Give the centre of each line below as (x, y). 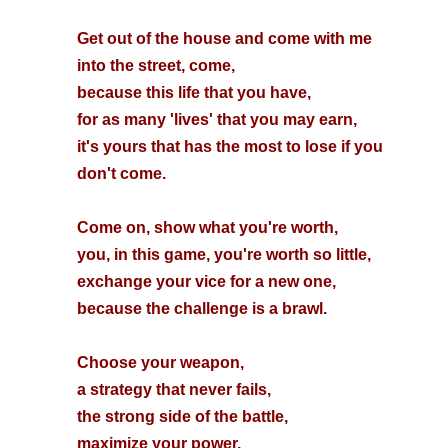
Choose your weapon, (160, 362)
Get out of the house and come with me (224, 38)
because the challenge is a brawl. (201, 308)
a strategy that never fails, (173, 389)
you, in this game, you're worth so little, (223, 254)
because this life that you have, (193, 92)
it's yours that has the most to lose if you (229, 146)
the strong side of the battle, (182, 416)
